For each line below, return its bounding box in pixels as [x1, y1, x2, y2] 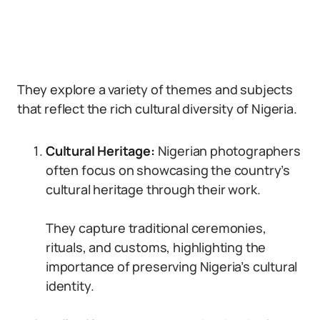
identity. [46, 277, 94, 294]
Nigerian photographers [154, 142, 301, 159]
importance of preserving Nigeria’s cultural [46, 258, 298, 275]
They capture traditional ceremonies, [46, 219, 266, 236]
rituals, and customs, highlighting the [46, 239, 266, 256]
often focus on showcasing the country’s [46, 161, 290, 179]
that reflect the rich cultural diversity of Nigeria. [17, 100, 297, 117]
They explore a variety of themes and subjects [17, 81, 293, 98]
